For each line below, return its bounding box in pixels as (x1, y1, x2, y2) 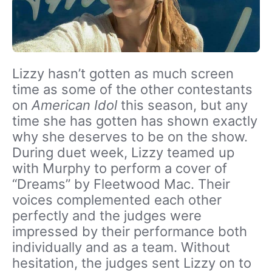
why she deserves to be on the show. (12, 128, 248, 144)
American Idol (32, 97, 117, 113)
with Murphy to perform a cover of (12, 160, 227, 176)
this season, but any (117, 97, 248, 113)
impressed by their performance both (12, 223, 247, 239)
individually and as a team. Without (12, 239, 230, 255)
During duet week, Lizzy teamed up (12, 144, 234, 160)
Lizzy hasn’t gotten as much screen (12, 65, 234, 81)
